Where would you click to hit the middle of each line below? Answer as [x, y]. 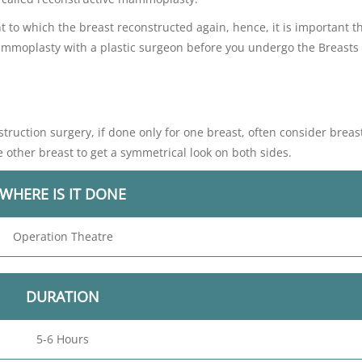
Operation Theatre [63, 236]
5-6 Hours [63, 339]
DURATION [63, 297]
